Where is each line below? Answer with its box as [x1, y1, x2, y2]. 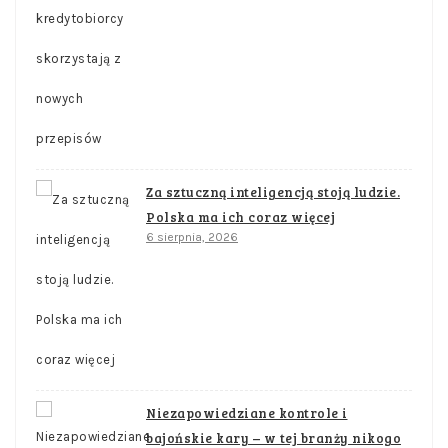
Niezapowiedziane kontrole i [146, 404, 348, 423]
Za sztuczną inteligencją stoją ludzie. [146, 183, 400, 202]
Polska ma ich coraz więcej [146, 208, 335, 227]
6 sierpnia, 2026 [146, 230, 238, 245]
